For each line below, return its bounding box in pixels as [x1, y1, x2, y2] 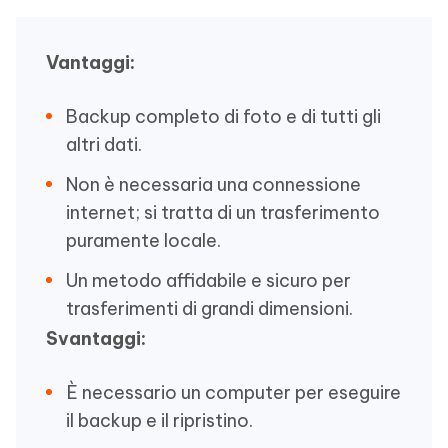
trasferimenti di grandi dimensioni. [66, 297, 353, 321]
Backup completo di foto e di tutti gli [66, 105, 381, 129]
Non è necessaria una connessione [66, 173, 361, 197]
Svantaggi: [46, 327, 146, 351]
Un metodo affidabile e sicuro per [66, 269, 351, 293]
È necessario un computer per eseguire [66, 381, 401, 405]
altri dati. [66, 133, 142, 157]
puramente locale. [66, 229, 221, 253]
